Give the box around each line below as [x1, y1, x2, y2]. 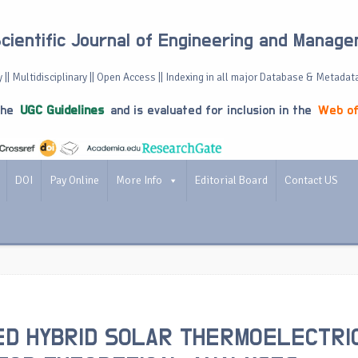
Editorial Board [195, 173, 268, 187]
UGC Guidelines [20, 104, 104, 117]
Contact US [284, 173, 338, 187]
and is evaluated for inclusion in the [106, 104, 316, 117]
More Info [116, 173, 162, 187]
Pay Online [50, 173, 99, 187]
